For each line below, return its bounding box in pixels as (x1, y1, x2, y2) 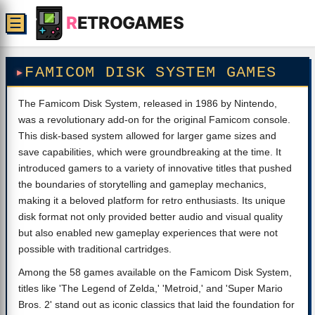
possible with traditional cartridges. (18, 243, 172, 255)
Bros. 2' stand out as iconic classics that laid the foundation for (18, 299, 295, 310)
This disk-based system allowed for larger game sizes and (18, 130, 276, 141)
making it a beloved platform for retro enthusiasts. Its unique (18, 195, 285, 206)
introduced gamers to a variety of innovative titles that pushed (18, 162, 292, 174)
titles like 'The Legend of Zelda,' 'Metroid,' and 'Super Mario (18, 283, 283, 294)
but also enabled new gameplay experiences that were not (18, 227, 278, 238)
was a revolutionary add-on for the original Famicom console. (18, 114, 290, 125)
